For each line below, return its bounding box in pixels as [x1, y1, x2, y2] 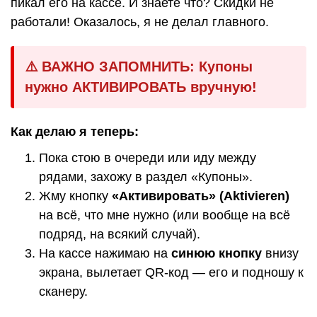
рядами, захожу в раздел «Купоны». [39, 170, 253, 185]
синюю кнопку [171, 246, 262, 261]
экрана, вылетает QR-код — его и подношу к [39, 265, 304, 280]
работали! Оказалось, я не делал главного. [11, 15, 269, 30]
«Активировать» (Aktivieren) [112, 189, 289, 204]
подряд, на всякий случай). [39, 227, 200, 242]
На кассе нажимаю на [39, 246, 171, 261]
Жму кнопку [39, 189, 112, 204]
